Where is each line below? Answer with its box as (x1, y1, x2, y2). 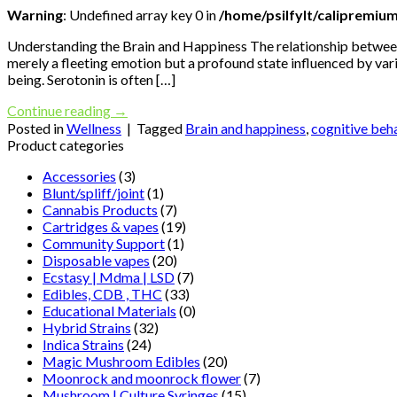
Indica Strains (43, 336, 124, 354)
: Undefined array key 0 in (63, 6, 219, 24)
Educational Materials (43, 302, 176, 320)
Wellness (66, 120, 121, 137)
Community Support (43, 235, 165, 253)
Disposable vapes (43, 252, 150, 269)
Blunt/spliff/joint (43, 184, 144, 202)
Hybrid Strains (43, 319, 131, 337)
